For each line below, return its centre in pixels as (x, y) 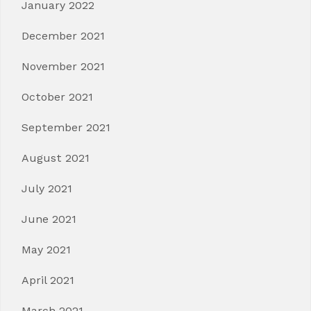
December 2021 (63, 36)
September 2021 (66, 127)
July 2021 (47, 188)
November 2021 (63, 66)
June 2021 (49, 219)
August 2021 (56, 158)
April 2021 (48, 280)
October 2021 (57, 97)
